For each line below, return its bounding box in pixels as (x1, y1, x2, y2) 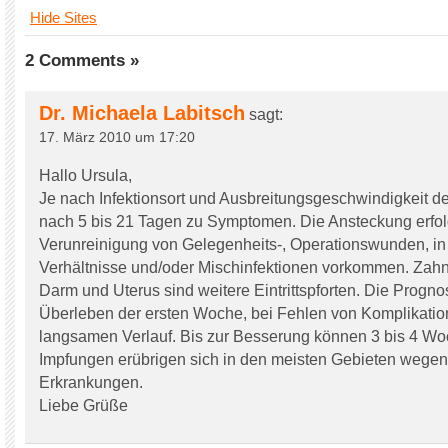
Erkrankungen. (39, 374, 143, 391)
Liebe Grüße (39, 397, 128, 414)
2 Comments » (25, 51, 139, 70)
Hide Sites (30, 9, 97, 26)
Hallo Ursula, (39, 167, 132, 184)
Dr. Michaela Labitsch (39, 102, 245, 124)
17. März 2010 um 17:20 (39, 129, 195, 145)
